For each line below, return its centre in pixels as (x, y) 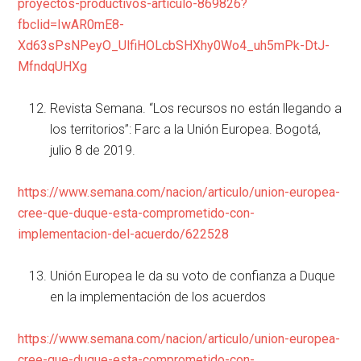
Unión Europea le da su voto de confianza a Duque (193, 276)
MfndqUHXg (53, 67)
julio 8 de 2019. (93, 151)
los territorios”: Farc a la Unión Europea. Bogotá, (186, 130)
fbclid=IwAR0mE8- (71, 25)
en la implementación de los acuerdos (158, 297)
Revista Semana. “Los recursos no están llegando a (196, 109)
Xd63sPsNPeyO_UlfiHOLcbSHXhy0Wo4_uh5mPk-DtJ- (174, 46)
